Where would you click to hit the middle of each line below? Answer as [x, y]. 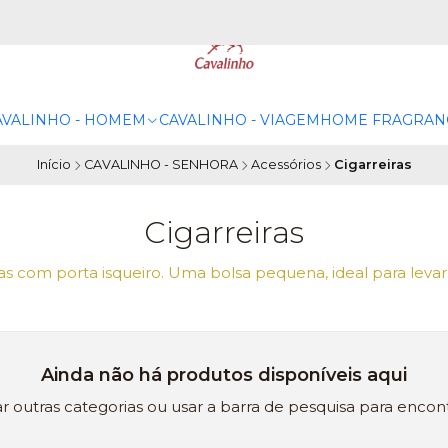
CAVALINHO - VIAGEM [239, 120]
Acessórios [285, 164]
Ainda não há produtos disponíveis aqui [224, 375]
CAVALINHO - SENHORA [160, 164]
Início [53, 164]
